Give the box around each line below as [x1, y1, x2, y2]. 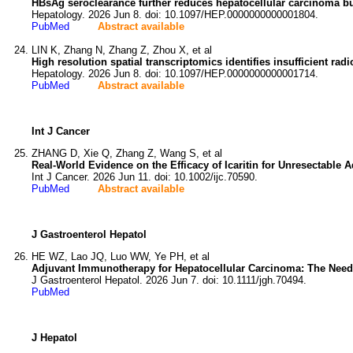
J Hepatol [32, 332, 77, 344]
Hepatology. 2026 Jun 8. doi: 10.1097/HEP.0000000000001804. [32, 9, 318, 20]
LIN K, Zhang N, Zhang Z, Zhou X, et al [32, 44, 212, 56]
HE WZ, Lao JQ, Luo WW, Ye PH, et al [32, 251, 210, 262]
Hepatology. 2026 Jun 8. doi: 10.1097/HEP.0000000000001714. [32, 68, 318, 80]
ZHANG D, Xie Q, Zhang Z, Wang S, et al [32, 147, 222, 159]
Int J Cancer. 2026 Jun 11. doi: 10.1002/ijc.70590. [32, 171, 258, 183]
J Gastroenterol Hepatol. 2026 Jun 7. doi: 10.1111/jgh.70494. [32, 274, 307, 286]
